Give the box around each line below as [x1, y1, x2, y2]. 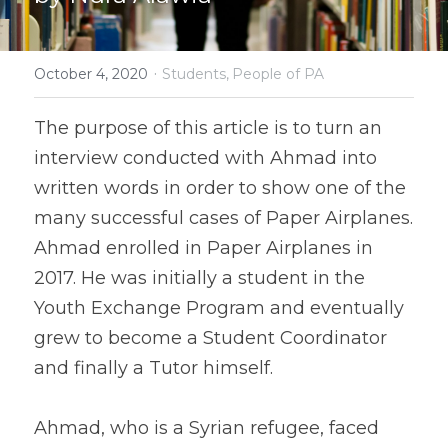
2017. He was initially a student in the [34, 267, 365, 289]
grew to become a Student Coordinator [34, 327, 387, 349]
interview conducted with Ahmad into [34, 147, 377, 169]
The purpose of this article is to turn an [34, 117, 382, 139]
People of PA [232, 65, 324, 83]
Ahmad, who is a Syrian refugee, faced [34, 417, 379, 439]
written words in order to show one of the [34, 177, 406, 199]
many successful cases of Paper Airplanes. [34, 207, 413, 229]
